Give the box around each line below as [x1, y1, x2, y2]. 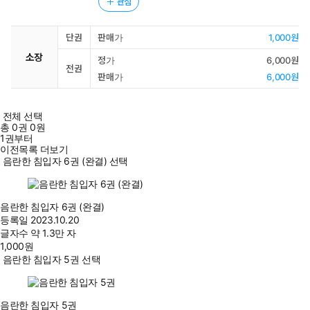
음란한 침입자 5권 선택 [2, 253, 101, 265]
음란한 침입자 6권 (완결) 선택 [2, 155, 129, 167]
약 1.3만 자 [30, 227, 76, 239]
